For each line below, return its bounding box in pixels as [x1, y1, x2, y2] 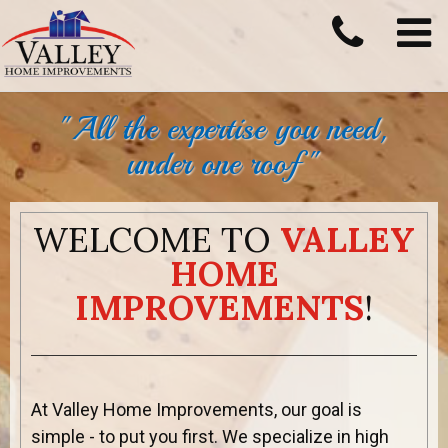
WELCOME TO [33, 217, 280, 261]
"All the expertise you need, [60, 108, 388, 149]
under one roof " [126, 143, 321, 184]
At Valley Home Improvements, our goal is [31, 398, 362, 420]
